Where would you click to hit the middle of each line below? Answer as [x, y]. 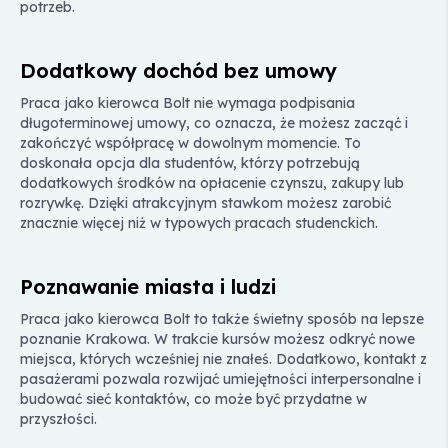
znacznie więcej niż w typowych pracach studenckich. [199, 222]
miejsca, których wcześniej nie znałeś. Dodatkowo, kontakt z [223, 358]
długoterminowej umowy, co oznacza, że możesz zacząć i [214, 122]
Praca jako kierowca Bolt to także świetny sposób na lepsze [222, 318]
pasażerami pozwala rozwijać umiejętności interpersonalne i [220, 378]
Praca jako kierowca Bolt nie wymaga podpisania [187, 102]
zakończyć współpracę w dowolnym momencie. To [190, 142]
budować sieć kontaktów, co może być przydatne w [193, 398]
